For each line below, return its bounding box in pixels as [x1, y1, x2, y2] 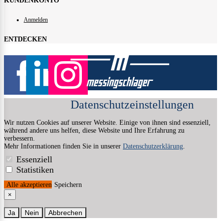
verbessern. [4, 134, 35, 142]
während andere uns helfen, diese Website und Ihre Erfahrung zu [4, 126, 184, 134]
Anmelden [24, 16, 48, 24]
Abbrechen [48, 208, 82, 217]
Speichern [54, 180, 82, 188]
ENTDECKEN [4, 35, 47, 43]
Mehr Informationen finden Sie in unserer [4, 142, 123, 150]
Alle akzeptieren [6, 180, 52, 188]
